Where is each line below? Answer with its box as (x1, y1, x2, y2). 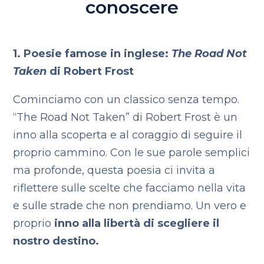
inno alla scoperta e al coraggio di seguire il (13, 128, 243, 141)
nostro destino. (13, 235, 100, 247)
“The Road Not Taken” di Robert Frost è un (13, 111, 238, 124)
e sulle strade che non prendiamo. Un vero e (13, 199, 247, 212)
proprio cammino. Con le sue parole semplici (13, 146, 250, 159)
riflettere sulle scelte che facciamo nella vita (13, 181, 246, 194)
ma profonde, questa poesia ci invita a (13, 164, 216, 177)
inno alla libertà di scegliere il (54, 217, 220, 230)
